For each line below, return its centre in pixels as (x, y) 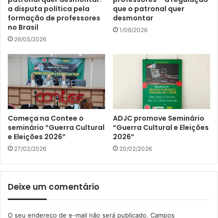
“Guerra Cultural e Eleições (161, 127)
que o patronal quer (149, 9)
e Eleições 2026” (37, 136)
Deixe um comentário (54, 187)
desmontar (133, 18)
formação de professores (54, 18)
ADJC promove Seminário (159, 118)
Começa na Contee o (46, 118)
